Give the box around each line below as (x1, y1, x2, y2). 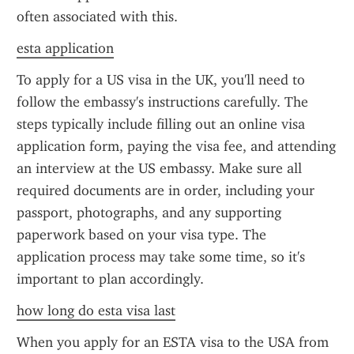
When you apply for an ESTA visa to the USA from (17, 333, 329, 351)
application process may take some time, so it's (17, 248, 305, 265)
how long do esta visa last (17, 302, 175, 319)
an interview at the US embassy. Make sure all (17, 160, 302, 177)
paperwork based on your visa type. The (17, 226, 266, 243)
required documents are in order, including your (17, 182, 314, 199)
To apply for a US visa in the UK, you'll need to (17, 71, 305, 88)
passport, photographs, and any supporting (17, 204, 281, 221)
